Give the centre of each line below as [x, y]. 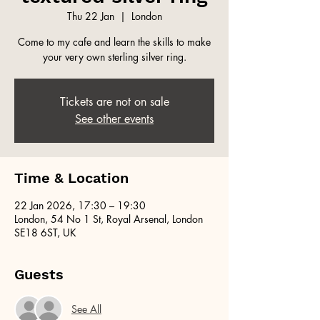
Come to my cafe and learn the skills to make [114, 41]
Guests [39, 274]
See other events [114, 119]
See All [86, 309]
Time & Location [71, 177]
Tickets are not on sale [114, 101]
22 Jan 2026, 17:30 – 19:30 [80, 205]
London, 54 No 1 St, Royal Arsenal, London [109, 219]
